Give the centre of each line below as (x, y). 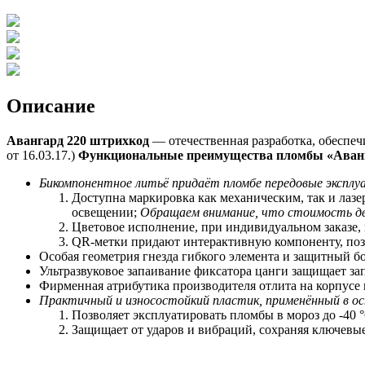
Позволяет (101, 314)
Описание (51, 106)
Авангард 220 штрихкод (78, 140)
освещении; (106, 212)
